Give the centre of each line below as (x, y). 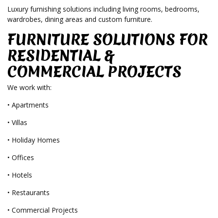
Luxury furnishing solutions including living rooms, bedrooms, (103, 9)
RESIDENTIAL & (61, 56)
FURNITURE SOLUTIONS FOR (108, 40)
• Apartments (28, 105)
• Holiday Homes (34, 140)
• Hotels (20, 175)
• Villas (17, 123)
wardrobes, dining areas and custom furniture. (80, 19)
